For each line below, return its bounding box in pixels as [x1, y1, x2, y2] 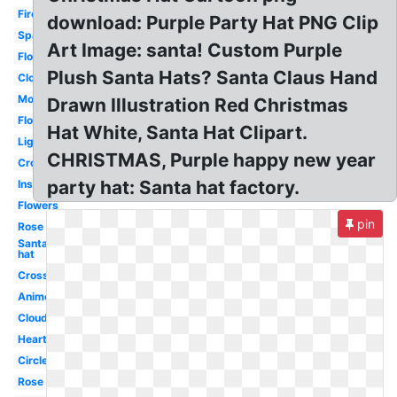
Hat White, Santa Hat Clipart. [47, 121, 308, 144]
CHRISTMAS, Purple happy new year [47, 149, 377, 171]
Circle [17, 354, 48, 367]
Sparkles [17, 28, 64, 42]
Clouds [17, 71, 54, 84]
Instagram [17, 177, 71, 191]
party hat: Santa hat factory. [47, 176, 300, 198]
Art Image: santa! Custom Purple [47, 39, 343, 61]
